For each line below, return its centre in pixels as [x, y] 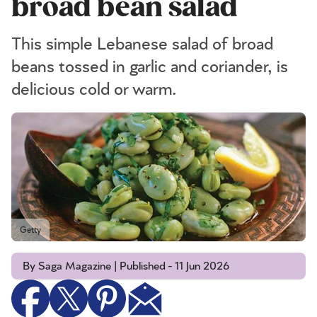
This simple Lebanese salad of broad [142, 45]
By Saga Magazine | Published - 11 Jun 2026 [126, 266]
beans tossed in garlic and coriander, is [150, 67]
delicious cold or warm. [94, 90]
